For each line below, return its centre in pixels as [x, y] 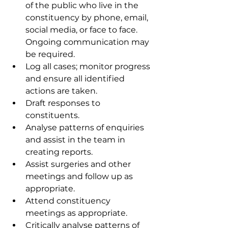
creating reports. [60, 152]
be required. [50, 54]
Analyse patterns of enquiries [86, 127]
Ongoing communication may [88, 42]
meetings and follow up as [80, 176]
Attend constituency [69, 201]
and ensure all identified [76, 79]
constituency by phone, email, [88, 18]
